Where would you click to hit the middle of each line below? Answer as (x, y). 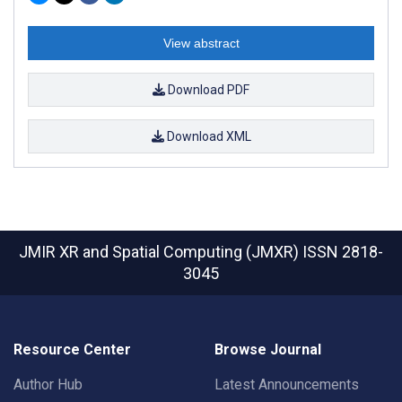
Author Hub (48, 385)
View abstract (201, 43)
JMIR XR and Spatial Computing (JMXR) (161, 252)
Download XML (207, 136)
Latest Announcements (287, 385)
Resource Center (72, 350)
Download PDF (207, 89)
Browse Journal (268, 350)
